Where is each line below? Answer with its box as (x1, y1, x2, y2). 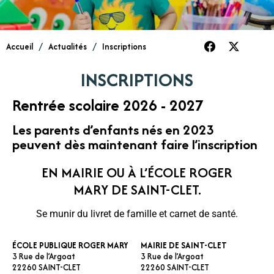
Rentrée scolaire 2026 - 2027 (12, 94, 204, 116)
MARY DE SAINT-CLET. (73, 179, 201, 199)
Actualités (48, 40, 87, 53)
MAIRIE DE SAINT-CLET (140, 239, 227, 251)
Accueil (6, 40, 33, 53)
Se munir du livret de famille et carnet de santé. (36, 207, 238, 220)
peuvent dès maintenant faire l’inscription (12, 134, 257, 154)
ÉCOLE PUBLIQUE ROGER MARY (12, 239, 128, 251)
